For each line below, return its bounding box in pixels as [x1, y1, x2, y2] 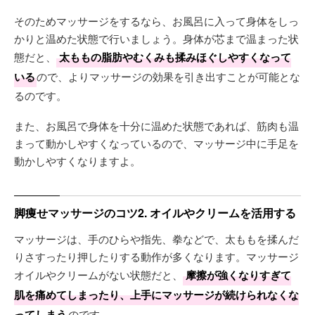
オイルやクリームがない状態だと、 [14, 266, 183, 282]
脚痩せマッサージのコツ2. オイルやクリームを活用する [14, 204, 296, 221]
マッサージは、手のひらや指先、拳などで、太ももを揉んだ [14, 231, 299, 246]
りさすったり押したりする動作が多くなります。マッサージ [14, 248, 299, 264]
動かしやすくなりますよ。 [14, 153, 141, 168]
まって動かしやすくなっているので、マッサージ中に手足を [14, 135, 299, 150]
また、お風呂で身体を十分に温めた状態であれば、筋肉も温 [14, 117, 299, 133]
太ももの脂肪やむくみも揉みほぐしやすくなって [59, 49, 291, 65]
